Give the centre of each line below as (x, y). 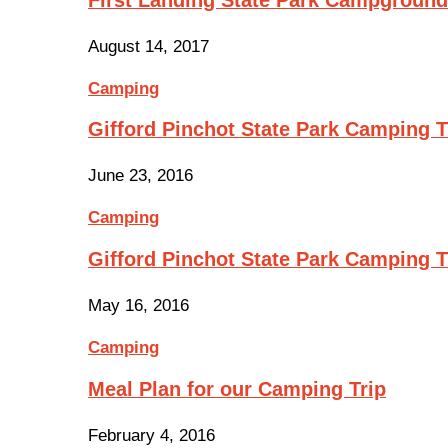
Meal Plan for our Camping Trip (237, 388)
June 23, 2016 (140, 176)
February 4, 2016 (151, 435)
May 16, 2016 (138, 305)
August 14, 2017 (148, 46)
